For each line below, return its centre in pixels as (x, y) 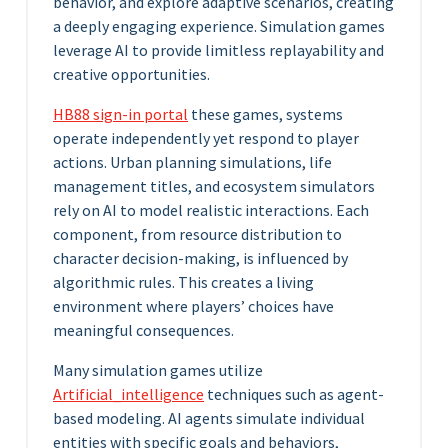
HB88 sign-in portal (120, 114)
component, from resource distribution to (197, 234)
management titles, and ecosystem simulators (214, 186)
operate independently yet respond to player (206, 138)
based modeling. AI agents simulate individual (209, 418)
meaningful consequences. (143, 330)
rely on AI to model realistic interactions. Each (211, 210)
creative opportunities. (131, 74)
